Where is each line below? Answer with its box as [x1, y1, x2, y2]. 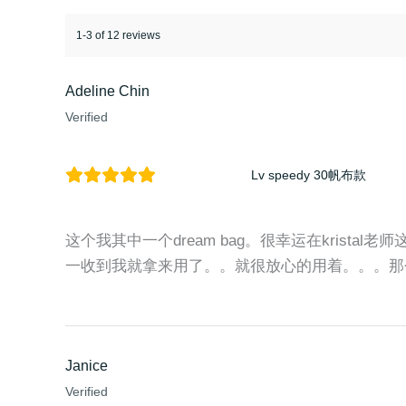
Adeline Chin [65, 83, 150, 100]
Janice [65, 358, 108, 374]
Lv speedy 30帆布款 [251, 168, 366, 183]
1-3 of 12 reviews [76, 29, 160, 43]
